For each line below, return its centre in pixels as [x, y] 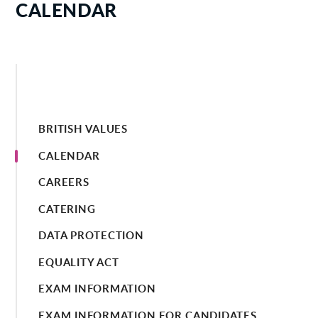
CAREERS [64, 182]
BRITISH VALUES [83, 129]
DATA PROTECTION [91, 236]
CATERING [67, 209]
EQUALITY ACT [79, 262]
